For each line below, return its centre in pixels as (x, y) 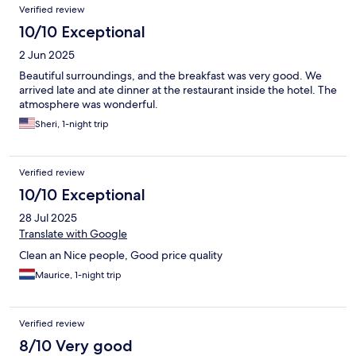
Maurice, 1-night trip (78, 275)
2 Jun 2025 (47, 55)
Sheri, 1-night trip (72, 124)
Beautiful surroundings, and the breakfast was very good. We (170, 76)
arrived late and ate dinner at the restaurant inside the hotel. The (178, 90)
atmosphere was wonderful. (89, 104)
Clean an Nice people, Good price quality (121, 255)
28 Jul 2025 (48, 218)
